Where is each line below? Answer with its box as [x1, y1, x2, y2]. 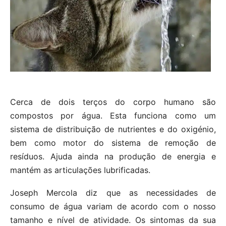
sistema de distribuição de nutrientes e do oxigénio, [10, 124, 216, 135]
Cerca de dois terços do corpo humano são [10, 97, 216, 107]
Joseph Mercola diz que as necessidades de [10, 188, 216, 198]
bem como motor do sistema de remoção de [10, 138, 216, 148]
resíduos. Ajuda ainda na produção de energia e [10, 151, 216, 162]
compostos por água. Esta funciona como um [10, 110, 216, 121]
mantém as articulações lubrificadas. [10, 165, 150, 176]
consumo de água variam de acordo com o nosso [10, 201, 216, 212]
